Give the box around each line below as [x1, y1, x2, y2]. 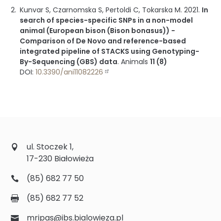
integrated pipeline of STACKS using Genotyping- [20, 46, 200, 57]
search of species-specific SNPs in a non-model [20, 15, 193, 26]
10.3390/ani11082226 [36, 67, 104, 77]
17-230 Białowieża [27, 152, 94, 164]
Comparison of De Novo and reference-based [20, 36, 186, 46]
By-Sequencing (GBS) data [20, 57, 118, 67]
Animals [121, 57, 148, 67]
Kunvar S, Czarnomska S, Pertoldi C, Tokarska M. [20, 5, 183, 15]
